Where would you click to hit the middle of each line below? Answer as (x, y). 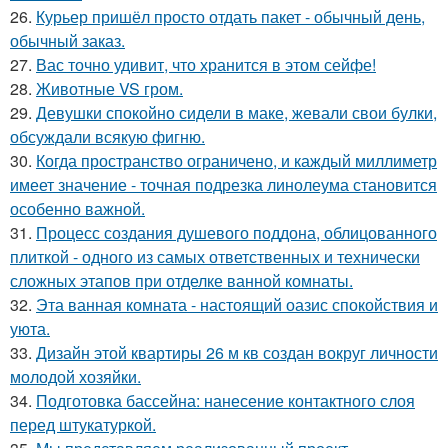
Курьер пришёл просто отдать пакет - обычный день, (230, 16)
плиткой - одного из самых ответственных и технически (215, 256)
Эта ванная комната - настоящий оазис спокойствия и (237, 304)
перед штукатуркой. (83, 424)
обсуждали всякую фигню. (107, 136)
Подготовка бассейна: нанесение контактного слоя (225, 400)
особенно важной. (77, 208)
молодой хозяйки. (75, 376)
